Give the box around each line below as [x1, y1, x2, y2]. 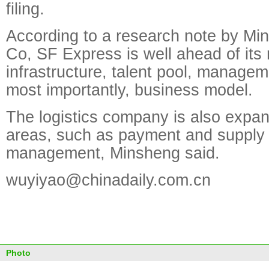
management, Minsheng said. [6, 144, 220, 162]
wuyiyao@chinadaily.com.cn [6, 171, 211, 189]
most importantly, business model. [6, 80, 253, 99]
